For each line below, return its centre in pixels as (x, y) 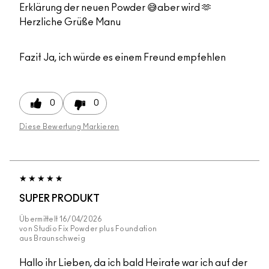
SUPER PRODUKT (59, 199)
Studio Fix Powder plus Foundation (95, 229)
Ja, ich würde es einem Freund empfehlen (134, 58)
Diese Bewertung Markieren (69, 127)
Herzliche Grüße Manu (70, 23)
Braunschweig (59, 239)
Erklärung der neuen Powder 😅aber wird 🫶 (115, 8)
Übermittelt (39, 219)
